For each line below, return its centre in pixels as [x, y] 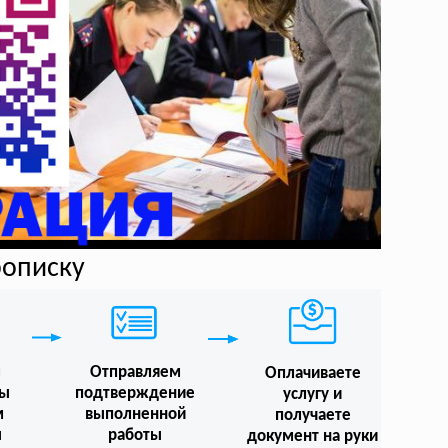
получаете [312, 415]
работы [135, 436]
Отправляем [135, 373]
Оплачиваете [312, 373]
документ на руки [313, 436]
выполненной [135, 415]
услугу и [313, 394]
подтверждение [135, 394]
